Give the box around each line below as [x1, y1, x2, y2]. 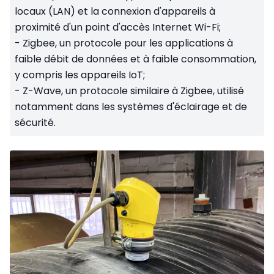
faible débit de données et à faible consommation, [15, 52, 256, 67]
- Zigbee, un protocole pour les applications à [15, 36, 233, 51]
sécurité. [15, 116, 56, 130]
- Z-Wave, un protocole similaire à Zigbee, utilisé [15, 84, 244, 98]
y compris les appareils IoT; [15, 68, 145, 83]
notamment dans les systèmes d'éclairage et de [15, 100, 247, 114]
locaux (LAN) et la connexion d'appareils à [15, 4, 215, 19]
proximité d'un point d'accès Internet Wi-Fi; [15, 20, 221, 35]
